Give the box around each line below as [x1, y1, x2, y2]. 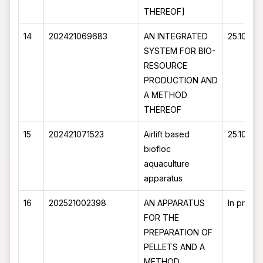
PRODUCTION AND [144, 75, 218, 85]
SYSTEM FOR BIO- [144, 46, 216, 56]
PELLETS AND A [144, 242, 205, 252]
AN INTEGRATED [144, 31, 208, 41]
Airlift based [144, 129, 190, 139]
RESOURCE [144, 60, 188, 70]
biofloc [144, 144, 171, 154]
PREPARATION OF [144, 227, 213, 237]
